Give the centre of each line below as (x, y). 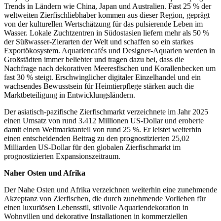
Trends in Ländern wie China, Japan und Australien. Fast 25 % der (108, 6)
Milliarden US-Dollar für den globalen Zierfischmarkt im (92, 147)
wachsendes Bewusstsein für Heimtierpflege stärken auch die (99, 86)
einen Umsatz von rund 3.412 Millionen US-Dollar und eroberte (104, 121)
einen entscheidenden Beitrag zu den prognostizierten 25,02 (97, 139)
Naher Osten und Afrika (45, 173)
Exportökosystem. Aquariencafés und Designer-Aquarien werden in (110, 51)
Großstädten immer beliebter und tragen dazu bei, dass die (94, 60)
